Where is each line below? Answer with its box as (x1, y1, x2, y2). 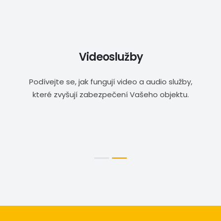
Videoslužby (78, 49, 143, 65)
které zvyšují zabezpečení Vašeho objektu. (32, 89, 189, 100)
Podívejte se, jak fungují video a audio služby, (29, 76, 192, 87)
